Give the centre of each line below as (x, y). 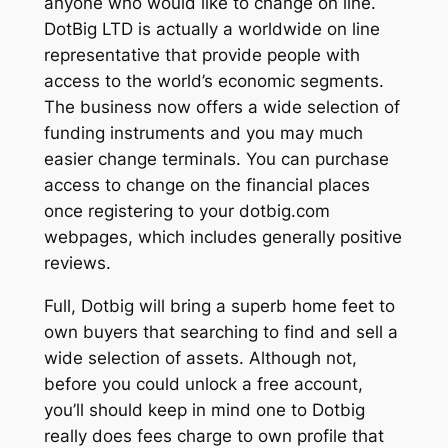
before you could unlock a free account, (203, 383)
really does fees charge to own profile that (213, 435)
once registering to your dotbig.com (186, 211)
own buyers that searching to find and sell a (220, 331)
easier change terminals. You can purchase (216, 159)
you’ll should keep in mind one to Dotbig (204, 409)
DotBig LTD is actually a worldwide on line (211, 29)
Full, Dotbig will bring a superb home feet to (219, 305)
